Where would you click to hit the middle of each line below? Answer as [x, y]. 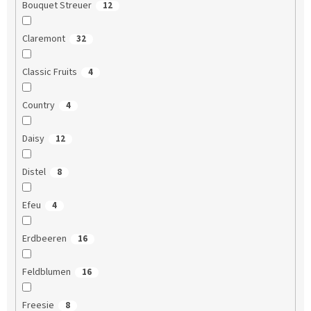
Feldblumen [46, 272]
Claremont [43, 39]
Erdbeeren [44, 239]
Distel [34, 173]
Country [38, 106]
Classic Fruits [49, 73]
